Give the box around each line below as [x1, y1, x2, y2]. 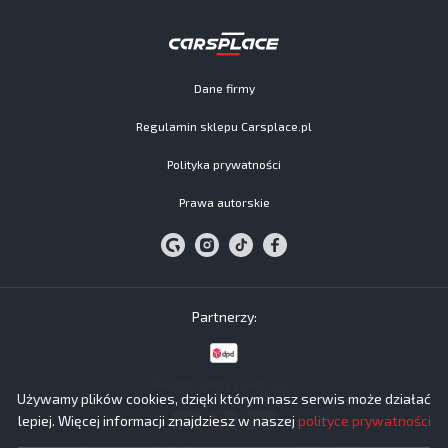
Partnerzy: [191, 308, 257, 325]
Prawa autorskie [178, 195, 270, 209]
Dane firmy [193, 81, 255, 95]
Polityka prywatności [167, 157, 281, 171]
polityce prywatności [297, 412, 431, 429]
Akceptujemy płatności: [150, 375, 298, 392]
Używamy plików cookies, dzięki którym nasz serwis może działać [17, 390, 431, 407]
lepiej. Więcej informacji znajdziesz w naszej [17, 412, 298, 429]
